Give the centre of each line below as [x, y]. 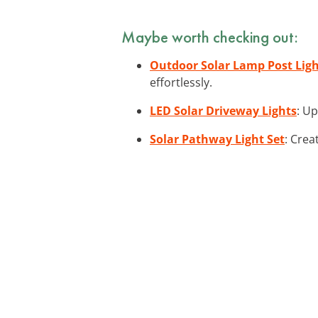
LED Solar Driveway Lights [223, 110]
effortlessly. [181, 82]
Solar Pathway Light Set [217, 139]
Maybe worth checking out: [210, 37]
